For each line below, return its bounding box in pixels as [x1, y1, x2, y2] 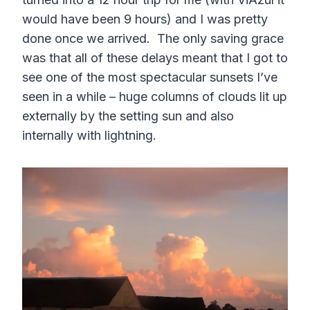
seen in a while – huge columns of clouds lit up [22, 89, 287, 104]
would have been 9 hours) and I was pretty [22, 12, 268, 27]
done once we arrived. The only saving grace [22, 31, 284, 46]
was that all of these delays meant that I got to [22, 51, 288, 66]
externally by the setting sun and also [22, 109, 234, 124]
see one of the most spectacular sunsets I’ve [22, 70, 277, 85]
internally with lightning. [22, 128, 156, 143]
